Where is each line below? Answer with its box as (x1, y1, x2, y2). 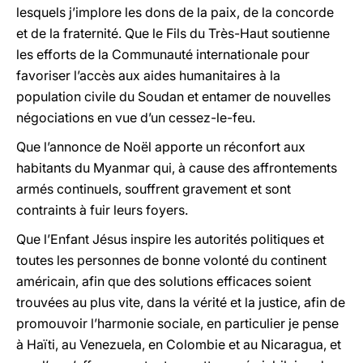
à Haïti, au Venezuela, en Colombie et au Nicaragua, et (16, 336, 341, 352)
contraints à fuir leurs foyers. (16, 202, 188, 218)
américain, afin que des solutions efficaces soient (16, 273, 311, 289)
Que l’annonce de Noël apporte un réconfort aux (16, 139, 305, 155)
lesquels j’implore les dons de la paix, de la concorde (16, 4, 334, 20)
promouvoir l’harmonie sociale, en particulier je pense (16, 315, 339, 331)
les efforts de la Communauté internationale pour (16, 46, 310, 62)
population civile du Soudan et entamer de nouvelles (16, 88, 331, 105)
